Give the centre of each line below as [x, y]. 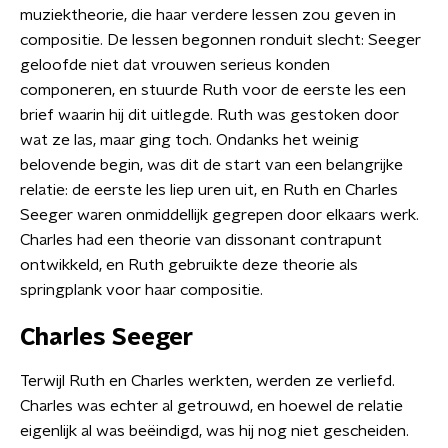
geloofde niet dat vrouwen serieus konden [175, 64]
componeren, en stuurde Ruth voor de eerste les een [213, 89]
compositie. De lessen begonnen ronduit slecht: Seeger [220, 39]
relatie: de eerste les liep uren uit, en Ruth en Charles [209, 189]
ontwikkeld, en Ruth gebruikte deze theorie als [189, 264]
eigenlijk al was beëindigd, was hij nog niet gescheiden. [214, 430]
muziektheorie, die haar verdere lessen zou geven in [208, 14]
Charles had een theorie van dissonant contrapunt [201, 239]
